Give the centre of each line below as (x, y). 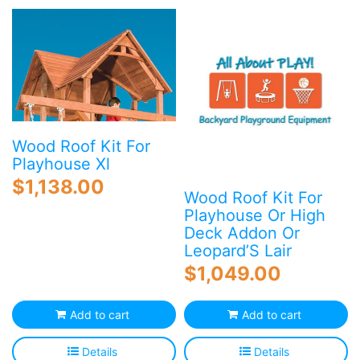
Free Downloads (180, 41)
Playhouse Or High (255, 216)
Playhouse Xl (61, 164)
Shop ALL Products (176, 69)
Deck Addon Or (242, 233)
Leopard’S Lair (238, 251)
